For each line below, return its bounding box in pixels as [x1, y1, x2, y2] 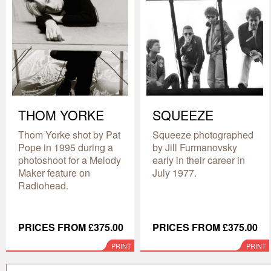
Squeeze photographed [152, 128, 254, 142]
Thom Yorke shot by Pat [18, 128, 120, 142]
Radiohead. [18, 178, 68, 193]
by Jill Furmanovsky [152, 140, 238, 155]
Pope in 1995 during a [18, 140, 113, 155]
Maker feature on [18, 166, 90, 180]
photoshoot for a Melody [18, 153, 121, 168]
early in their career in [152, 153, 246, 168]
